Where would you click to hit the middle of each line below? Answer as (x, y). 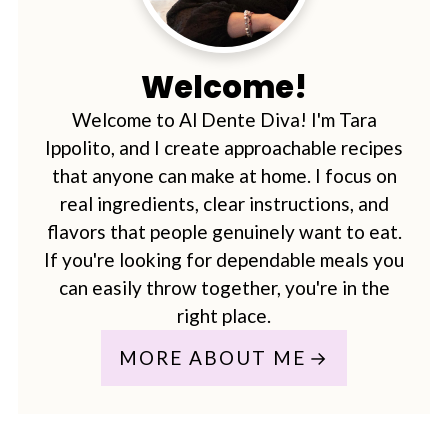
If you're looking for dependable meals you (224, 259)
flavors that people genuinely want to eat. (224, 231)
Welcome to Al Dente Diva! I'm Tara (224, 119)
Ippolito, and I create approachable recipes (224, 147)
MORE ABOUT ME (212, 357)
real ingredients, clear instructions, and (224, 203)
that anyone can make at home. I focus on (224, 175)
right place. (224, 315)
